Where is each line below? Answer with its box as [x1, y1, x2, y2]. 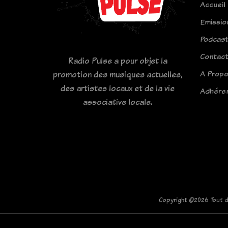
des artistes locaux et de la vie [61, 82, 175, 94]
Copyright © [159, 195, 194, 204]
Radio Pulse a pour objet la [68, 54, 167, 66]
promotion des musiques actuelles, [52, 68, 183, 80]
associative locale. [83, 96, 152, 107]
